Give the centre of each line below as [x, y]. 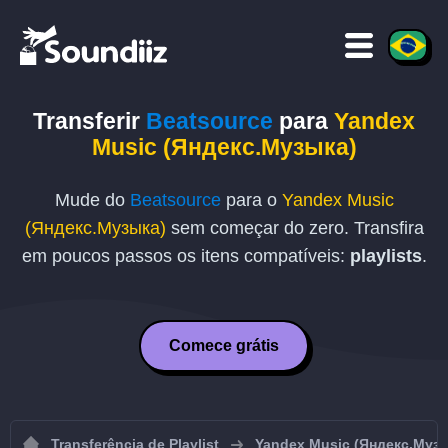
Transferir [89, 121]
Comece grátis [224, 345]
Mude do [92, 200]
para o [251, 200]
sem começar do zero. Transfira [294, 228]
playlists [385, 256]
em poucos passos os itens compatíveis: [185, 256]
